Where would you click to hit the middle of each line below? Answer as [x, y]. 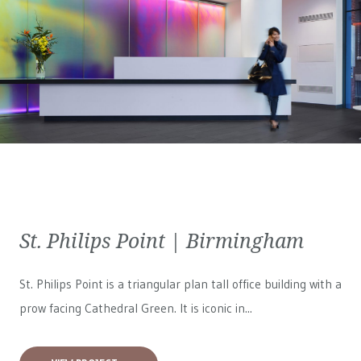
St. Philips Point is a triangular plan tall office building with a [180, 284]
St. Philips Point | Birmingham [162, 240]
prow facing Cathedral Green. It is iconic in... [136, 308]
